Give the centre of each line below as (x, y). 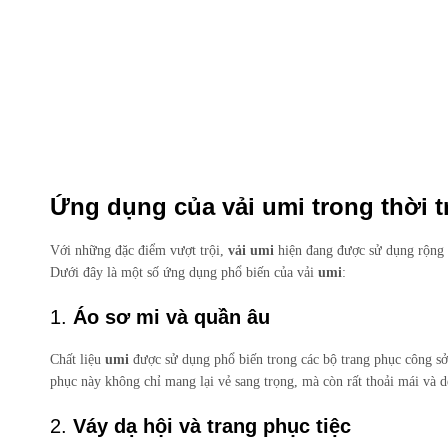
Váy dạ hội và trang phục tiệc (212, 426)
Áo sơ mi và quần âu (171, 317)
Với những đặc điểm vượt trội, (139, 251)
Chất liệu (77, 360)
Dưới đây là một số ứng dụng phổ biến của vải (184, 273)
